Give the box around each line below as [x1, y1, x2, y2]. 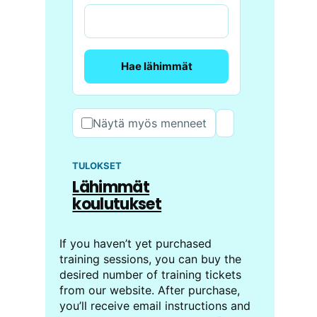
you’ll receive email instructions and [59, 299, 251, 313]
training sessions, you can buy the [59, 252, 242, 267]
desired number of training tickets [59, 267, 242, 282]
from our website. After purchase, [59, 283, 241, 298]
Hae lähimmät [120, 59, 192, 74]
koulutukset [72, 193, 162, 216]
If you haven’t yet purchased [59, 236, 212, 251]
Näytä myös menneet [93, 116, 207, 131]
